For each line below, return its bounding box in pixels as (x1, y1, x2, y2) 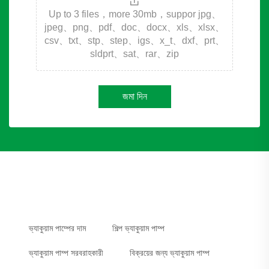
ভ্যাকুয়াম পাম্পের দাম (29, 223, 86, 233)
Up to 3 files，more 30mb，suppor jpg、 (48, 8, 221, 19)
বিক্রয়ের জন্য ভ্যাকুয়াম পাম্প (130, 247, 210, 258)
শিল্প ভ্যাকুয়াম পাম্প (112, 223, 165, 233)
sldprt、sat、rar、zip (90, 48, 179, 59)
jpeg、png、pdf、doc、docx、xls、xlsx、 (44, 22, 225, 32)
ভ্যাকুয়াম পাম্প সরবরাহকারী (29, 247, 103, 258)
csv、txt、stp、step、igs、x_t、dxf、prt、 (44, 35, 225, 46)
